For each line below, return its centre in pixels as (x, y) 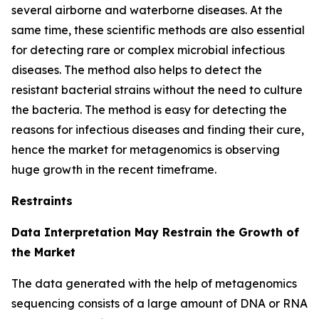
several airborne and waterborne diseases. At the (147, 10)
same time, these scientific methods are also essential (158, 30)
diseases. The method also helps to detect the (137, 69)
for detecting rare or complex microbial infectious (148, 49)
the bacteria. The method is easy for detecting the (149, 109)
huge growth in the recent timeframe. (114, 169)
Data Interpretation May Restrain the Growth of (155, 232)
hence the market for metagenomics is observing (146, 149)
